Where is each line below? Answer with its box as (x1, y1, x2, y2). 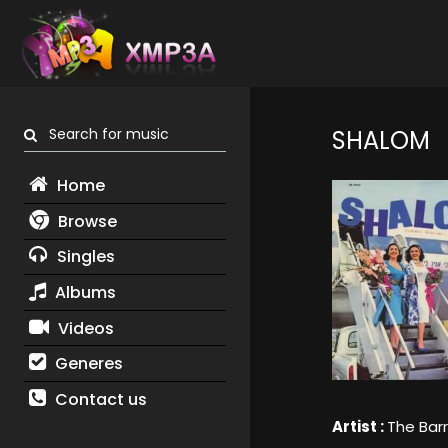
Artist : (331, 416, 387, 438)
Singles (52, 245, 115, 269)
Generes (50, 352, 123, 376)
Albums (50, 280, 116, 304)
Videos (53, 316, 114, 340)
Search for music (37, 124, 169, 145)
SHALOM (331, 124, 430, 158)
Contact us (50, 387, 147, 411)
